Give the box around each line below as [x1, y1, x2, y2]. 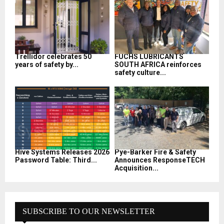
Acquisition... [114, 163, 158, 172]
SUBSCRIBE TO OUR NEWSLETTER [22, 206, 155, 215]
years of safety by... [15, 60, 78, 68]
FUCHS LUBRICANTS [114, 52, 183, 60]
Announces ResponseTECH [114, 155, 205, 164]
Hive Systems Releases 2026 [15, 147, 109, 156]
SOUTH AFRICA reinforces [114, 60, 201, 68]
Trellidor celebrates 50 [15, 52, 91, 60]
